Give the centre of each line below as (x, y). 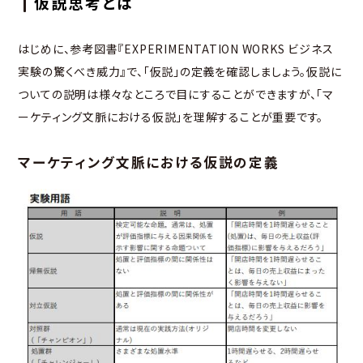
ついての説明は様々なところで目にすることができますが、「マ (176, 94)
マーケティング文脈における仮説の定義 (149, 162)
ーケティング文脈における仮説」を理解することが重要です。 (171, 117)
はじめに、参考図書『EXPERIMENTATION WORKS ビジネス (176, 49)
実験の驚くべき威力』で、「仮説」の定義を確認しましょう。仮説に (180, 72)
